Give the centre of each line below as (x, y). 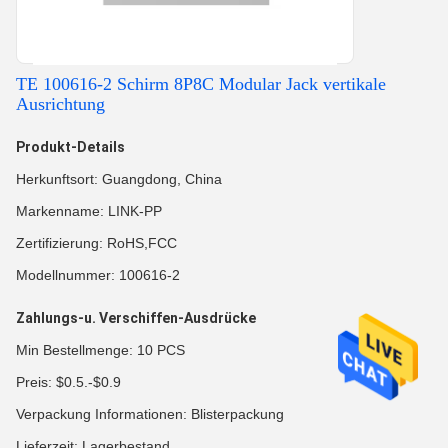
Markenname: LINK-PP (89, 211)
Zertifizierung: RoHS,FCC (96, 243)
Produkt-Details (70, 147)
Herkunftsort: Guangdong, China (119, 179)
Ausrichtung (60, 104)
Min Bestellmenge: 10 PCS (100, 350)
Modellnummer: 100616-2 (98, 275)
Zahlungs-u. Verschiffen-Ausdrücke (136, 318)
